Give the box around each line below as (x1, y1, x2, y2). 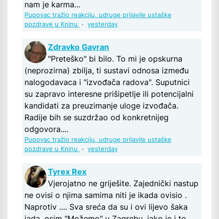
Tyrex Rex (48, 167, 87, 177)
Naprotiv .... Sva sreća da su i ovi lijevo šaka (24, 202, 188, 212)
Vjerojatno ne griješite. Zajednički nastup (48, 178, 198, 189)
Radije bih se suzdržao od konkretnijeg (24, 112, 169, 123)
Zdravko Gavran (48, 42, 109, 52)
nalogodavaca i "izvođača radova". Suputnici (24, 77, 190, 88)
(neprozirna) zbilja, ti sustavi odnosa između (24, 66, 189, 76)
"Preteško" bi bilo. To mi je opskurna (48, 54, 182, 64)
